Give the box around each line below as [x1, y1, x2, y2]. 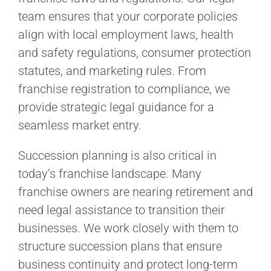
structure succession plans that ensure [18, 239, 222, 253]
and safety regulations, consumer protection [18, 45, 251, 60]
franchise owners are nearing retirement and [18, 184, 253, 199]
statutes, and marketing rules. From [18, 64, 206, 78]
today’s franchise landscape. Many [18, 166, 201, 181]
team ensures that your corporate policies [18, 9, 238, 24]
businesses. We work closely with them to [18, 221, 238, 235]
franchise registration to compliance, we [18, 82, 230, 96]
